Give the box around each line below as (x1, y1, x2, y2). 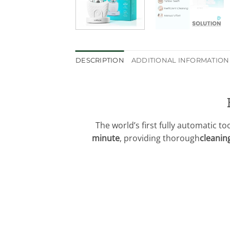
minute (92, 132, 120, 144)
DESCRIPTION (75, 56, 124, 65)
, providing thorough (120, 132, 200, 144)
